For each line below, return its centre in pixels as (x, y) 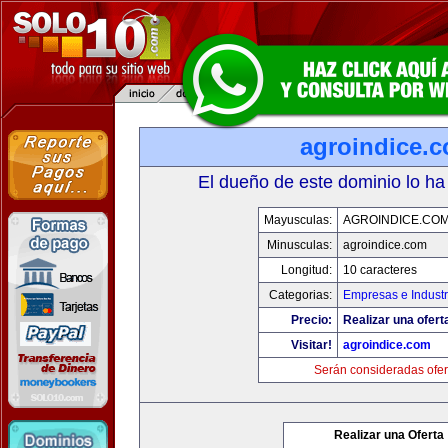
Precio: (311, 320)
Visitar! (311, 345)
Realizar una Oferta (389, 435)
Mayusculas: (297, 220)
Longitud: (306, 270)
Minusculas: (299, 245)
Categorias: (300, 295)
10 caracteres (379, 270)
